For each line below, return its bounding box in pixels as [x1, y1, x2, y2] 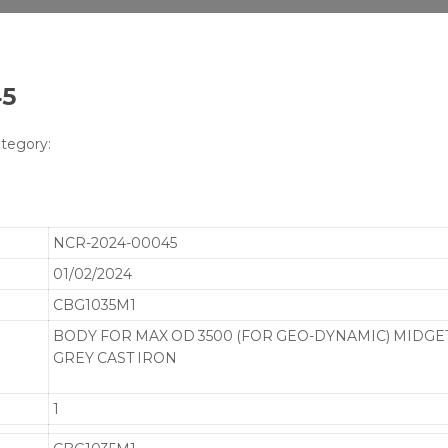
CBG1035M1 [53, 295, 137, 314]
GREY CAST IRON [53, 348, 178, 367]
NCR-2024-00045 [53, 233, 178, 252]
